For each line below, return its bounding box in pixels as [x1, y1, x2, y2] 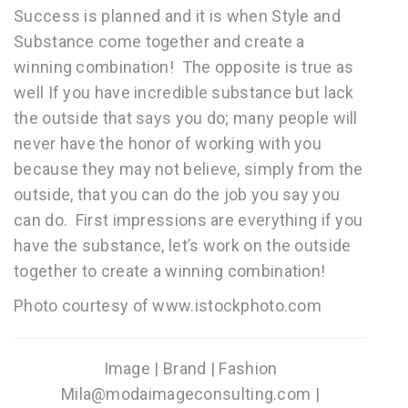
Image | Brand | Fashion [103, 359, 278, 378]
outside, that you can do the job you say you [14, 185, 341, 204]
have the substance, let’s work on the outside [14, 236, 352, 255]
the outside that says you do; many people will [14, 108, 358, 127]
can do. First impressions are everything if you [14, 210, 363, 229]
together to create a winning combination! [14, 261, 326, 280]
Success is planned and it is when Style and [14, 6, 341, 25]
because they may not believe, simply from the [14, 159, 363, 178]
